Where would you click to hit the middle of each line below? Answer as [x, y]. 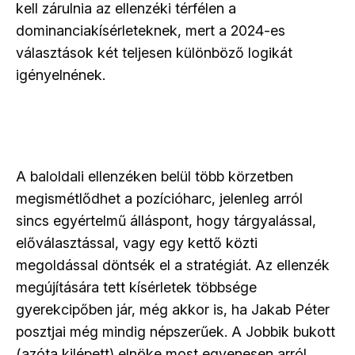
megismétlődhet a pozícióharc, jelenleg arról [159, 199]
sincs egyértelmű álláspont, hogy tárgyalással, [166, 221]
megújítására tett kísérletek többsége [136, 288]
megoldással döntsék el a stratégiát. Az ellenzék [173, 265]
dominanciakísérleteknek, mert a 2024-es [151, 31]
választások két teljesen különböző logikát [154, 53]
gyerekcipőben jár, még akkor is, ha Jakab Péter [173, 310]
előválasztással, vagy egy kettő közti [137, 243]
